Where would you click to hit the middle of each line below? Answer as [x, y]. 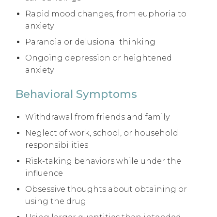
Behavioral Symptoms [76, 94]
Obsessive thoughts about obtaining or [106, 189]
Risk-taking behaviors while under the [103, 161]
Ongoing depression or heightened [99, 58]
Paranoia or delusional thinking [90, 42]
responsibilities [57, 145]
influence [44, 173]
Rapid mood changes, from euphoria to [106, 14]
